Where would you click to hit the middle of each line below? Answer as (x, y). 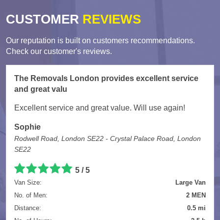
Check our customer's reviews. (59, 51)
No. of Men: (31, 195)
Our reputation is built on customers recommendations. (100, 40)
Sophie (27, 127)
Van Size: (28, 182)
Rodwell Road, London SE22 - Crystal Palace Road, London (108, 138)
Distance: (28, 208)
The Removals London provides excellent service (106, 78)
